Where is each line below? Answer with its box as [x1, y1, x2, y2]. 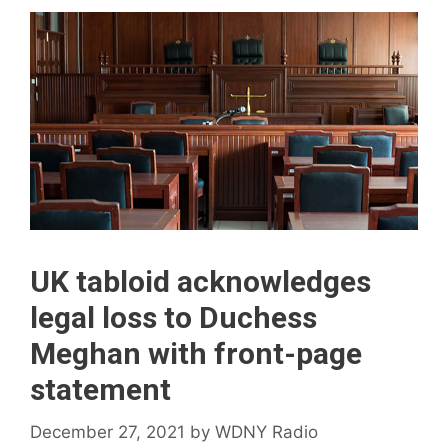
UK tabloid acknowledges [30, 264, 371, 300]
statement [30, 372, 171, 408]
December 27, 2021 [30, 421, 185, 442]
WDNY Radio [215, 421, 318, 442]
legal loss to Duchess [30, 300, 317, 336]
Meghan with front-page [30, 336, 362, 372]
